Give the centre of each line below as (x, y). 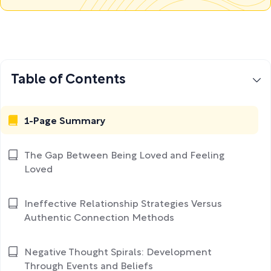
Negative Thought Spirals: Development (118, 253)
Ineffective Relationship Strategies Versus (123, 204)
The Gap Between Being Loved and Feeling (124, 156)
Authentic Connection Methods (99, 218)
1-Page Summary (65, 122)
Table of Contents (68, 80)
